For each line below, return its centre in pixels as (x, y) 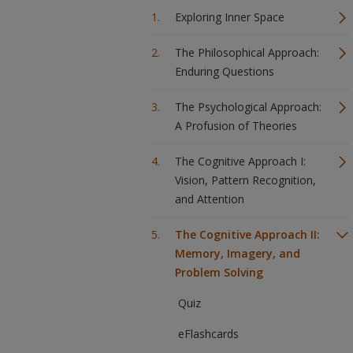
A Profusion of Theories (236, 126)
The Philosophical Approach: (247, 52)
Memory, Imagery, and (238, 253)
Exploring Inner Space (230, 17)
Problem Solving (219, 272)
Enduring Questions (225, 71)
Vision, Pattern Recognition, (245, 180)
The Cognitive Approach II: (247, 234)
